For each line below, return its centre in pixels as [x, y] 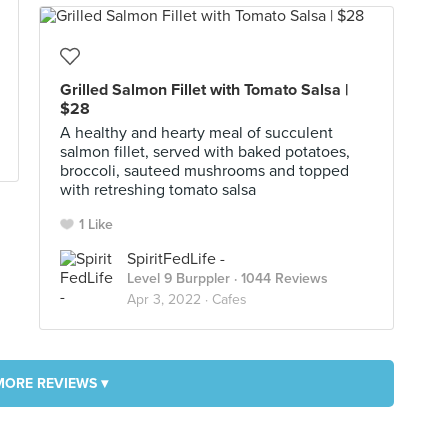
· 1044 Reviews [279, 278]
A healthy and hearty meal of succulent [196, 133]
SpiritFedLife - [176, 259]
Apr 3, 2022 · [169, 299]
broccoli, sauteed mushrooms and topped [204, 171]
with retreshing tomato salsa [158, 190]
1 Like [96, 224]
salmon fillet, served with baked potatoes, [205, 152]
